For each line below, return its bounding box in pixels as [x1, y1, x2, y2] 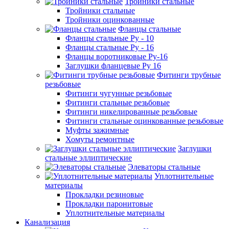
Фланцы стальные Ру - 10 [65, 33, 154, 42]
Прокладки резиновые [65, 190, 144, 199]
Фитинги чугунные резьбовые [65, 88, 172, 98]
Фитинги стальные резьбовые [65, 98, 170, 107]
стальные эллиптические [45, 153, 132, 162]
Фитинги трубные [157, 70, 221, 79]
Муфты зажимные [65, 125, 129, 134]
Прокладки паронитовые [65, 199, 153, 208]
